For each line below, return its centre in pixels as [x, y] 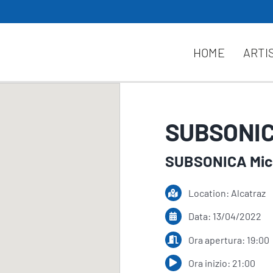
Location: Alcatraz [227, 193]
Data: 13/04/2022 [225, 216]
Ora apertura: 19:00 [229, 239]
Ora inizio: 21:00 [222, 263]
